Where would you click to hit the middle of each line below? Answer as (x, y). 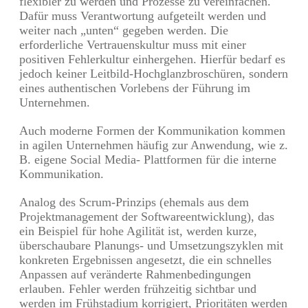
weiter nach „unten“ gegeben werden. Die (124, 30)
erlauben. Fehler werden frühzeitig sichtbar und (138, 288)
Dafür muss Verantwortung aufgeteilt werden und (143, 15)
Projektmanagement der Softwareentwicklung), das (147, 216)
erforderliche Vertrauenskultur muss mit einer (133, 44)
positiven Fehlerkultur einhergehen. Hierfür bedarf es (152, 59)
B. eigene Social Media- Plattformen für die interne (148, 159)
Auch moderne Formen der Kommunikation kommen (152, 130)
